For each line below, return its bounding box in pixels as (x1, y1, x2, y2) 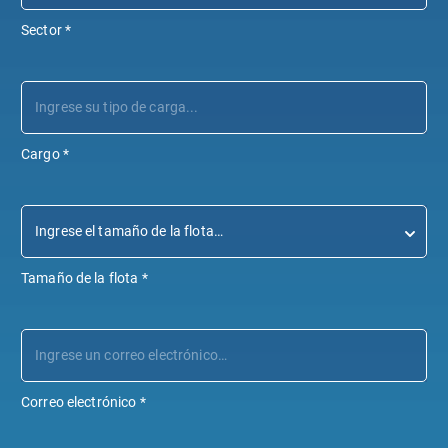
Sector (21, 21, 62, 38)
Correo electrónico (21, 394, 137, 410)
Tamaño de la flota (21, 269, 139, 286)
